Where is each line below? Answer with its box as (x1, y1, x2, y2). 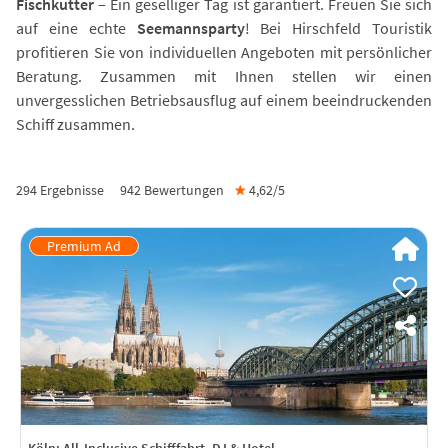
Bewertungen (141, 181, 224, 199)
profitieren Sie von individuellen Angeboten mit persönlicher (16, 42, 432, 62)
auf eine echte (16, 18, 137, 38)
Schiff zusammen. (16, 114, 135, 134)
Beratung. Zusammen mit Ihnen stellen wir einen (16, 66, 432, 86)
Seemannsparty (136, 18, 245, 38)
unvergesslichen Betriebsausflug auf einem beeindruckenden (16, 90, 432, 110)
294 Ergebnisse (16, 181, 104, 199)
